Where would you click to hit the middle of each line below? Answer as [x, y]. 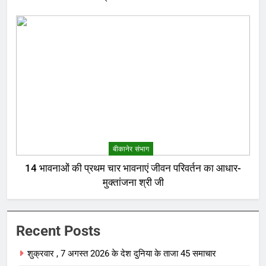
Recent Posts [58, 231]
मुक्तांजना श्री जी [133, 183]
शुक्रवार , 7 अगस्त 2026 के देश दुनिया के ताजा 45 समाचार [122, 254]
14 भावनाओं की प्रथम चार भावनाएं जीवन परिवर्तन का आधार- [133, 169]
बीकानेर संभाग [131, 149]
